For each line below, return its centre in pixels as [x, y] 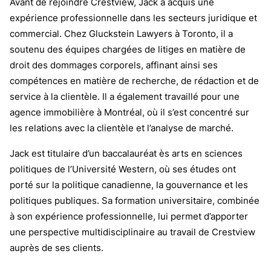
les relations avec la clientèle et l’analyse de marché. [122, 129]
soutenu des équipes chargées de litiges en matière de [128, 50]
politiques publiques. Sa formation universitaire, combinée [135, 201]
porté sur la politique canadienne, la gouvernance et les [129, 186]
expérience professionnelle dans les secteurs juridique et [133, 19]
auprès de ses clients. [57, 249]
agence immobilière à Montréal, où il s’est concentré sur [129, 113]
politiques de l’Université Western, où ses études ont [123, 170]
